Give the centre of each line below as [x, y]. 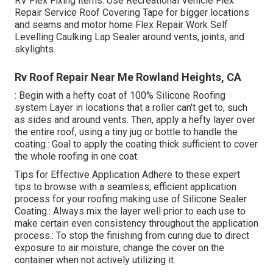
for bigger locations [206, 13]
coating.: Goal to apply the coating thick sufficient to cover [136, 144]
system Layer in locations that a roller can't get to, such [131, 108]
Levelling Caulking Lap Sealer [77, 37]
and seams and [48, 25]
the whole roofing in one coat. [77, 157]
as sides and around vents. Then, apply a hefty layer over [135, 120]
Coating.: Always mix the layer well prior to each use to [130, 211]
